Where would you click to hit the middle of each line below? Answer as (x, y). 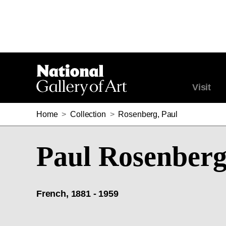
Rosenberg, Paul (148, 114)
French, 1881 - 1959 (77, 194)
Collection (88, 114)
